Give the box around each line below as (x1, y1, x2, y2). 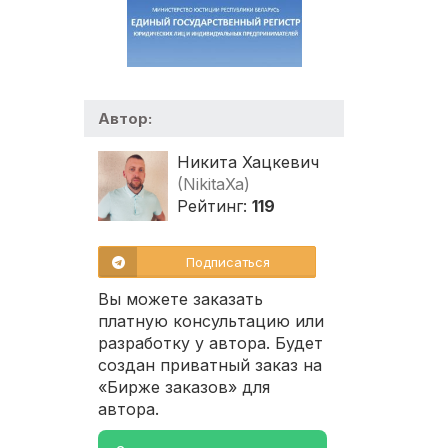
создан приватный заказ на (98, 355, 322, 376)
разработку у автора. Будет (98, 333, 323, 354)
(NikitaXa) (177, 174, 250, 195)
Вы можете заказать (98, 289, 263, 310)
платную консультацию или (98, 311, 324, 332)
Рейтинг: (177, 196, 252, 217)
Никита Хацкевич (177, 152, 319, 173)
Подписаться (186, 254, 270, 271)
